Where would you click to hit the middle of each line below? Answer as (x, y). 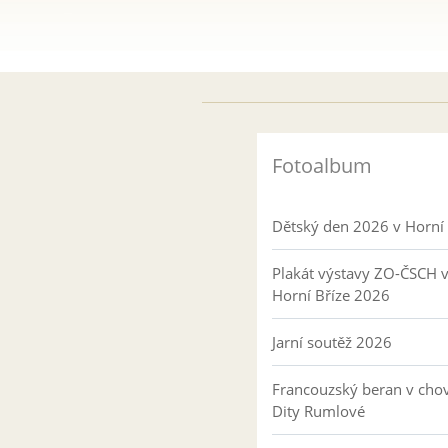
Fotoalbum (322, 165)
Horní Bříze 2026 (331, 295)
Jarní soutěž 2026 (332, 342)
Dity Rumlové (318, 411)
